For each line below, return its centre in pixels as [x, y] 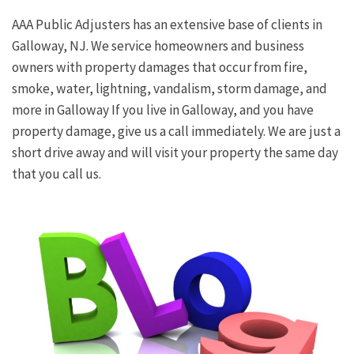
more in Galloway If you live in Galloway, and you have [163, 110]
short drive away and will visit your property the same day [175, 153]
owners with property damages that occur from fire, [160, 68]
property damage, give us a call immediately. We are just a [176, 132]
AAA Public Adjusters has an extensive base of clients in [167, 25]
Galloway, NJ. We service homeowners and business [158, 46]
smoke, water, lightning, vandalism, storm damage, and [169, 89]
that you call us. [56, 174]
